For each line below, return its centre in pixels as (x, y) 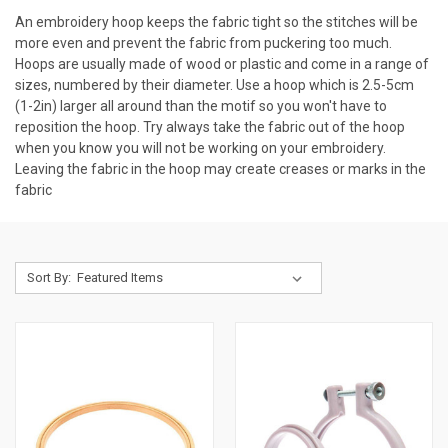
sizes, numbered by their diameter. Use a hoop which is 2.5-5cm (214, 85)
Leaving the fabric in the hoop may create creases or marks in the (220, 169)
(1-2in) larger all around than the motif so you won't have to (201, 106)
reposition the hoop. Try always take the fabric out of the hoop (210, 127)
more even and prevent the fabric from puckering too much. (203, 43)
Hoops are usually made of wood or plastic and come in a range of (222, 64)
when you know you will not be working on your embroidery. (200, 148)
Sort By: (48, 277)
